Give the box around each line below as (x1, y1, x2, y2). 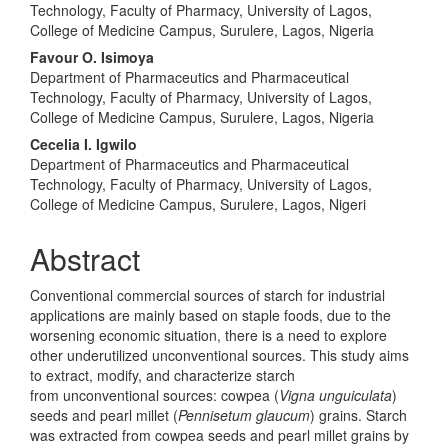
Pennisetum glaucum (178, 405, 310, 426)
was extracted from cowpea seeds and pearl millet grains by (30, 425, 409, 446)
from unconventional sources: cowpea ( (30, 385, 279, 406)
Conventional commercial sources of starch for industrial (30, 285, 385, 306)
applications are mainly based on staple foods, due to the (30, 305, 391, 326)
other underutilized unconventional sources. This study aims (30, 345, 409, 366)
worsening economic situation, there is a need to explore (30, 325, 387, 346)
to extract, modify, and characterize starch (30, 365, 295, 386)
